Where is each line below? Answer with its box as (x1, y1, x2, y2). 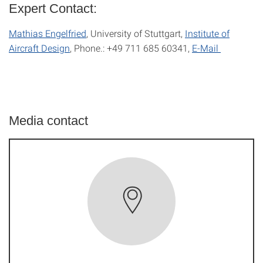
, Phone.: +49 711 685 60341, (70, 42, 192, 55)
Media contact (9, 113, 88, 129)
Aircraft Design (9, 42, 70, 55)
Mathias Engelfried (9, 27, 86, 40)
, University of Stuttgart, (86, 27, 185, 40)
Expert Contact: (9, 1, 97, 16)
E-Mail (192, 42, 221, 55)
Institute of (185, 27, 230, 40)
